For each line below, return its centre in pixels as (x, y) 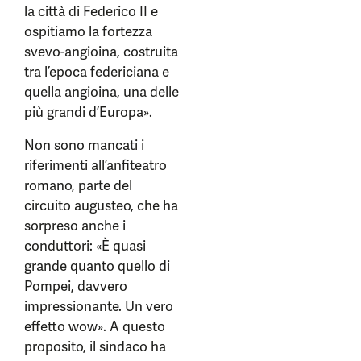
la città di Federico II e (91, 11)
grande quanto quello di (97, 266)
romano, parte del (78, 185)
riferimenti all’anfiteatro (95, 165)
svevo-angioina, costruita (101, 52)
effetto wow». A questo (95, 326)
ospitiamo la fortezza (88, 31)
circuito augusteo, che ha (101, 205)
